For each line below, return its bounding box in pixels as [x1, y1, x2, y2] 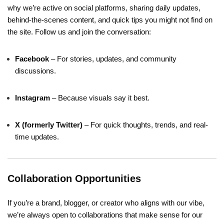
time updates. [15, 132, 59, 141]
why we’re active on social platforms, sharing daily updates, [7, 3, 200, 12]
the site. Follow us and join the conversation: [7, 27, 151, 36]
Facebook [15, 54, 49, 63]
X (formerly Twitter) [15, 120, 82, 129]
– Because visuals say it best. [50, 93, 149, 102]
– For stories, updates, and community [49, 54, 176, 63]
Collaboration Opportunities [7, 172, 141, 184]
